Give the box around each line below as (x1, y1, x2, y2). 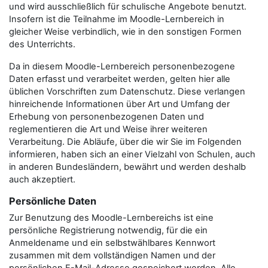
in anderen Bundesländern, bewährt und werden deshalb (9, 162, 246, 172)
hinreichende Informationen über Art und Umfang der (9, 99, 230, 109)
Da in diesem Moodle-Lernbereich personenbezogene (9, 61, 235, 72)
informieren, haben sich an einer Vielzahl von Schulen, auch (9, 149, 255, 160)
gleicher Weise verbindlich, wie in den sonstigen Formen (9, 26, 242, 37)
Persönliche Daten (9, 195, 96, 207)
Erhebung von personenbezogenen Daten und (9, 111, 204, 122)
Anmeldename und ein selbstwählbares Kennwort (9, 237, 215, 248)
